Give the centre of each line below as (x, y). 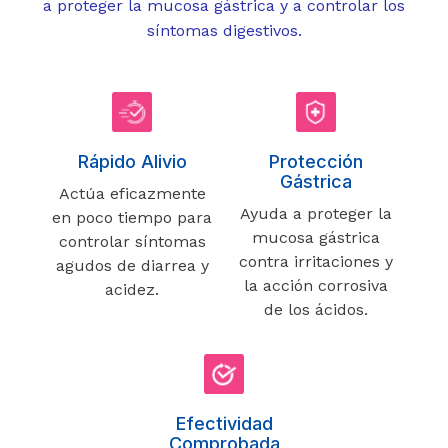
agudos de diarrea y (132, 265)
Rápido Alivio (132, 161)
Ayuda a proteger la (316, 213)
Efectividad (224, 423)
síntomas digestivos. (224, 30)
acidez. (132, 289)
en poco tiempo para (132, 217)
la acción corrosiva (316, 285)
